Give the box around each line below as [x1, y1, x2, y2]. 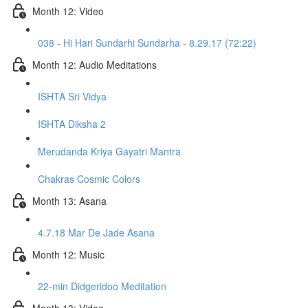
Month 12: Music [32, 247, 104, 261]
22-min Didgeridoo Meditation [38, 279, 166, 293]
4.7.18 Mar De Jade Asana [38, 225, 155, 239]
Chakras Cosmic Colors [38, 172, 140, 186]
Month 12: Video [32, 3, 104, 18]
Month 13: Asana [32, 193, 107, 208]
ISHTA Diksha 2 [38, 117, 106, 131]
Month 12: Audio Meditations [32, 57, 157, 71]
